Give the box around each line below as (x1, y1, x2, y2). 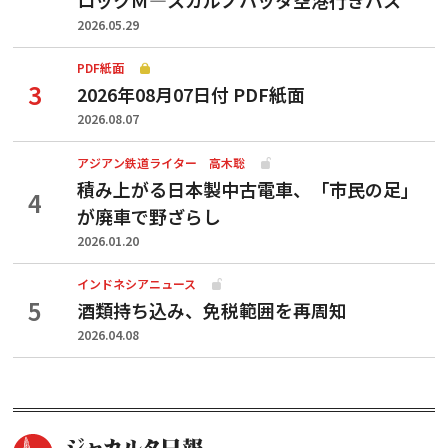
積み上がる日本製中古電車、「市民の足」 (77, 175, 419, 202)
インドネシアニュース (77, 275, 196, 293)
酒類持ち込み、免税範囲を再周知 (77, 297, 347, 324)
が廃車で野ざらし (77, 202, 221, 229)
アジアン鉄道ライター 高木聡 (77, 153, 245, 171)
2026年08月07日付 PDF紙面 (77, 81, 305, 108)
